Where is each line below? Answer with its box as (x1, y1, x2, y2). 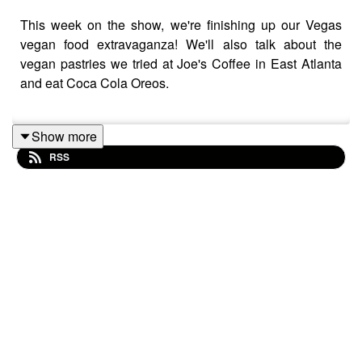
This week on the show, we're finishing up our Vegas (20, 15, 342, 34)
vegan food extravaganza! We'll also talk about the (20, 34, 342, 53)
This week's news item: (20, 137, 159, 157)
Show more (32, 126, 97, 145)
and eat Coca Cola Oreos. (20, 73, 169, 92)
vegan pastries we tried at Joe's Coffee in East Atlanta (20, 53, 342, 73)
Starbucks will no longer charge (158, 137, 342, 157)
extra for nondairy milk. (20, 157, 149, 176)
